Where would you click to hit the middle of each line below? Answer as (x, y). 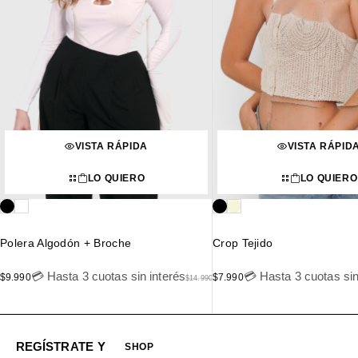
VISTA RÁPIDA (111, 146)
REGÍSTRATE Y (61, 347)
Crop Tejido (243, 243)
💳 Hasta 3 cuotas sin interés (108, 276)
